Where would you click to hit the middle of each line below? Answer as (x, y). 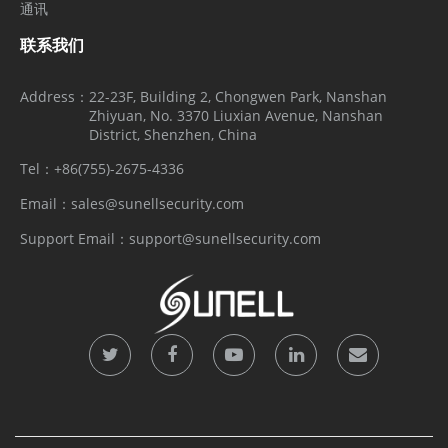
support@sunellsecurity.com (225, 239)
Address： (54, 97)
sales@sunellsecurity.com (157, 204)
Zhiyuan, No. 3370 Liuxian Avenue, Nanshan (236, 116)
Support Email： (74, 239)
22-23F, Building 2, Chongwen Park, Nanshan (238, 97)
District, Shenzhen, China (173, 135)
